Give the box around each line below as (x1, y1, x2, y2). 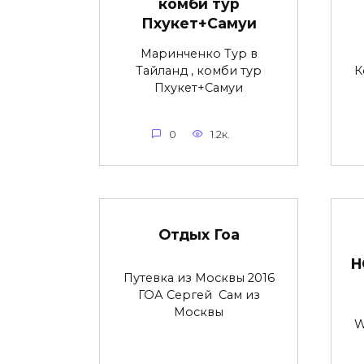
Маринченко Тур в (140, 46, 258, 62)
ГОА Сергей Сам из (137, 287, 260, 302)
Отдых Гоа (158, 225, 240, 243)
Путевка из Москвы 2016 (123, 270, 275, 285)
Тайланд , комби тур (136, 63, 262, 79)
